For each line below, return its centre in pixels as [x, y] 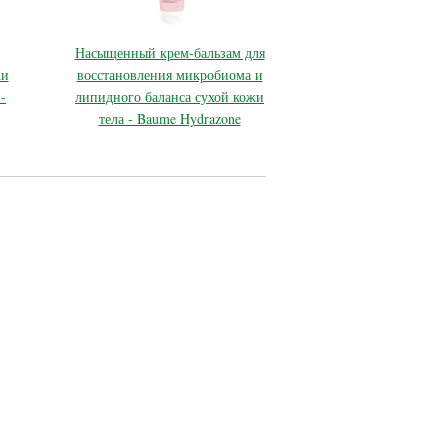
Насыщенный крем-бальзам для [169, 53]
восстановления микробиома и [169, 75]
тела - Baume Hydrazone [169, 119]
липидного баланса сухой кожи [169, 97]
